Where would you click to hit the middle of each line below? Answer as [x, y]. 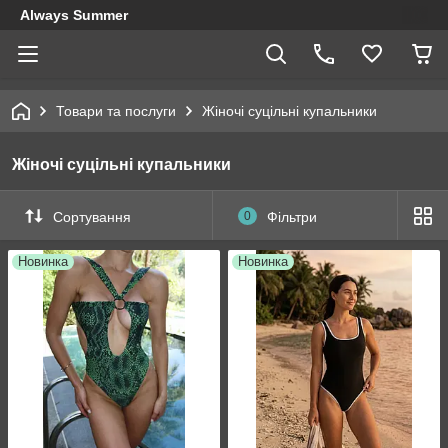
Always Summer [74, 15]
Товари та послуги [116, 111]
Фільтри [291, 216]
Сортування [92, 216]
